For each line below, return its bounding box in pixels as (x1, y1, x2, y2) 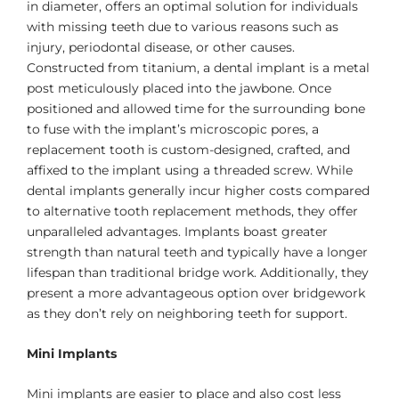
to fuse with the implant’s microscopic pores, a (27, 120, 319, 137)
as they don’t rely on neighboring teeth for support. (27, 305, 347, 322)
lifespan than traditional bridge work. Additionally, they (27, 264, 369, 281)
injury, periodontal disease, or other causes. (27, 38, 295, 55)
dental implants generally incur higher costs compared (27, 182, 370, 199)
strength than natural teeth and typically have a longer (27, 243, 368, 260)
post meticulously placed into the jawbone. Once (27, 79, 331, 96)
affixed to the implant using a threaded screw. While (27, 161, 353, 178)
